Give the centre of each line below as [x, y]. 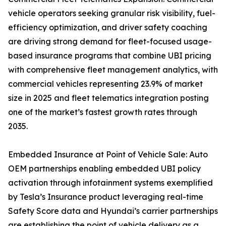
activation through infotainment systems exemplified [110, 183]
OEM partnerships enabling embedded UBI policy [104, 169]
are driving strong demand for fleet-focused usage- [110, 42]
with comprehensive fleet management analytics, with [113, 70]
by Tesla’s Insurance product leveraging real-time [106, 197]
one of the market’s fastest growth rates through [103, 112]
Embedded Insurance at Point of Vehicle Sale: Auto [108, 155]
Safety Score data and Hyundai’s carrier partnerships [113, 211]
